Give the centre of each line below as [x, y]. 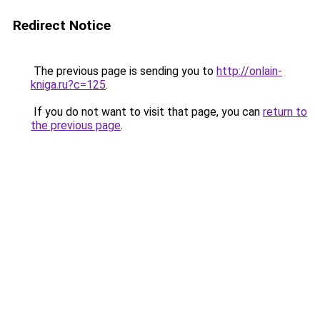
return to [285, 112]
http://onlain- [249, 71]
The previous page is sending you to [124, 71]
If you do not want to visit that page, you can [147, 112]
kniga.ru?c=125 [68, 85]
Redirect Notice [62, 25]
